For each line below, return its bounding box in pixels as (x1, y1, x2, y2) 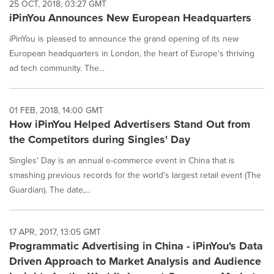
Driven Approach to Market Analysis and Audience (9, 253, 261, 269)
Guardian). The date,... (9, 183, 91, 196)
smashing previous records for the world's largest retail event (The (9, 169, 261, 182)
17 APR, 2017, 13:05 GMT (9, 226, 101, 239)
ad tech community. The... (9, 62, 105, 75)
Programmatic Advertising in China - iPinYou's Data (9, 238, 263, 254)
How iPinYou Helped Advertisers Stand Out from (9, 116, 250, 132)
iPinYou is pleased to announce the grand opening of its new (9, 32, 239, 45)
